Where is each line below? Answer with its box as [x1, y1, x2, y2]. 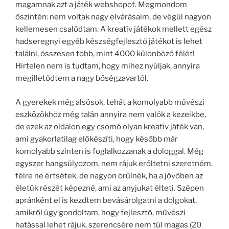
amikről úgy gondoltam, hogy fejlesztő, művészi [15, 208, 186, 217]
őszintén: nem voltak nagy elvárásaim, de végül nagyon [15, 12, 211, 21]
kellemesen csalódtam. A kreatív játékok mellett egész [15, 25, 212, 34]
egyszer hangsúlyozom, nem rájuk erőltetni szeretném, [15, 158, 213, 168]
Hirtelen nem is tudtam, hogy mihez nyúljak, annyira [15, 61, 200, 71]
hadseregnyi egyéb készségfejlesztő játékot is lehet [15, 37, 202, 46]
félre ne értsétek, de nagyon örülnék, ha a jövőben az [15, 171, 203, 180]
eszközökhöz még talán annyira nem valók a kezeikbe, [15, 109, 206, 119]
